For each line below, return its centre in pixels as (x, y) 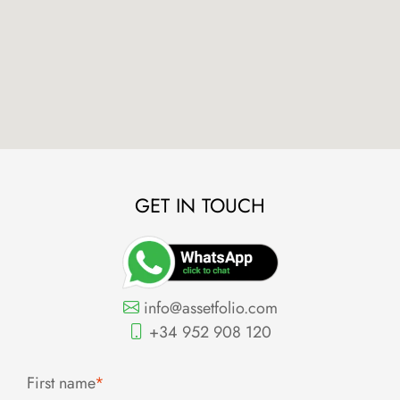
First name (61, 383)
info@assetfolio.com (208, 308)
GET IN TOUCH (200, 206)
